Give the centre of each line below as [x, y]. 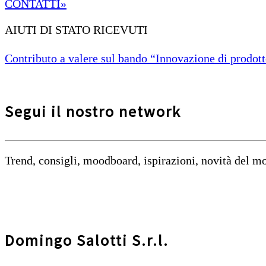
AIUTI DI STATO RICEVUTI [76, 29]
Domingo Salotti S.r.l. [87, 240]
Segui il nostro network [93, 112]
